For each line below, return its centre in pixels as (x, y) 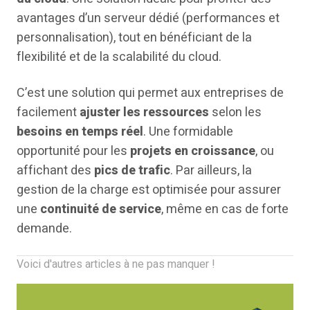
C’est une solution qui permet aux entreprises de (150, 93)
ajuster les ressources (144, 112)
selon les (235, 112)
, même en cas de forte (225, 209)
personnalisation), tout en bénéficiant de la (134, 38)
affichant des (55, 171)
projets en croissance (193, 151)
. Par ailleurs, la (211, 171)
